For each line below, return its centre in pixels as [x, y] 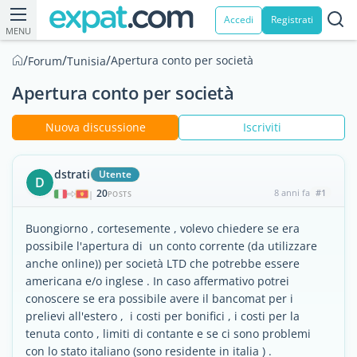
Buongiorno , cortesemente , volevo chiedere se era [163, 228]
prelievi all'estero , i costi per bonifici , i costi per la [163, 316]
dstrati [72, 174]
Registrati [292, 20]
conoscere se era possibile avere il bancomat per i [159, 298]
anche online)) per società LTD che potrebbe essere [163, 263]
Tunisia [86, 61]
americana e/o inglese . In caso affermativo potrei [157, 281]
